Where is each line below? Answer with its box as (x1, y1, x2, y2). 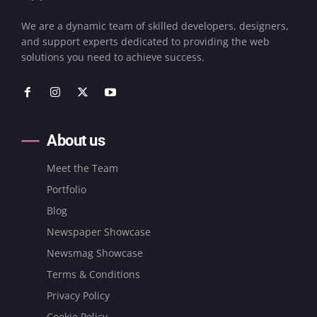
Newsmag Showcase (47, 246, 143, 260)
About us (47, 131, 105, 149)
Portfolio (47, 182, 86, 196)
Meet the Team (47, 161, 118, 175)
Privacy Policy (47, 288, 110, 302)
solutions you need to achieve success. (21, 50, 204, 64)
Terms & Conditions (47, 267, 140, 281)
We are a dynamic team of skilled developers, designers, (21, 18, 289, 33)
